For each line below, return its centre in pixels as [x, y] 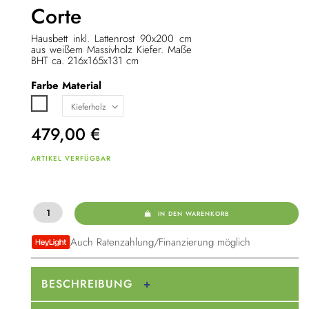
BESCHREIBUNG [87, 284]
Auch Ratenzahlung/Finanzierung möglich [160, 242]
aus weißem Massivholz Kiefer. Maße [111, 50]
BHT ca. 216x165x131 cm [85, 61]
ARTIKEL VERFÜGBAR [71, 158]
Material [82, 85]
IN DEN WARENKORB [194, 213]
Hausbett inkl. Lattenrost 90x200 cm [111, 39]
